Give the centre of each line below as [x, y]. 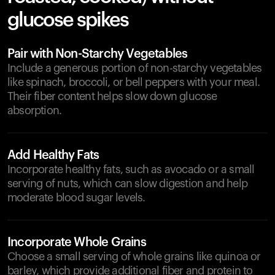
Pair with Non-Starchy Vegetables [98, 54]
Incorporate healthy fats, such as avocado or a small [131, 169]
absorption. [35, 110]
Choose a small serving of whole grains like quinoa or [134, 257]
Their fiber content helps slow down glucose [112, 96]
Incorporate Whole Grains [77, 242]
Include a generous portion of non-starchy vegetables [135, 68]
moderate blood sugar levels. [76, 198]
